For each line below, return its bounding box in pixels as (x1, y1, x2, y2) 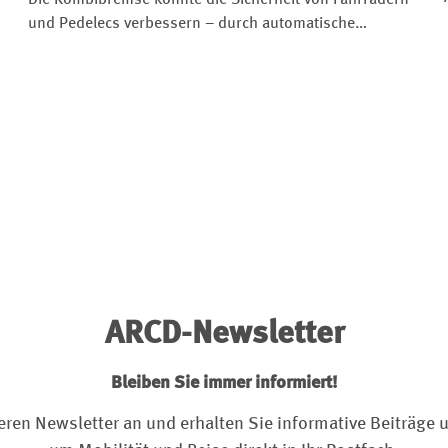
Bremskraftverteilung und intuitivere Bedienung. (28, 39, 362, 56)
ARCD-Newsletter (104, 318, 344, 351)
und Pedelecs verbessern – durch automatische (28, 15, 355, 32)
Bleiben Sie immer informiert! (111, 373, 337, 392)
